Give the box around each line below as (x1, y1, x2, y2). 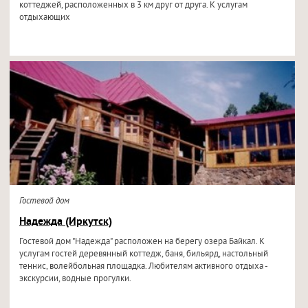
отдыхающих (19, 12, 70, 23)
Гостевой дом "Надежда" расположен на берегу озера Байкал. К (19, 236, 265, 247)
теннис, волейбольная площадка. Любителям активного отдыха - (19, 261, 267, 272)
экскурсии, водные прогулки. (19, 274, 131, 285)
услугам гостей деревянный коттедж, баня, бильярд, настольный (19, 249, 268, 260)
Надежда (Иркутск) (19, 215, 112, 229)
